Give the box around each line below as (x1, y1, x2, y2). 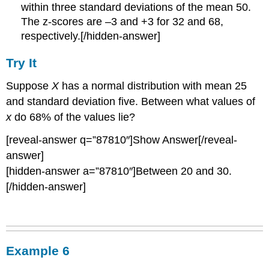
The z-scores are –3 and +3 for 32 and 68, (21, 15, 224, 28)
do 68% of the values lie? (11, 110, 136, 123)
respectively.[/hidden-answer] (21, 29, 161, 42)
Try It (6, 55, 37, 70)
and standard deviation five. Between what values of (6, 95, 256, 107)
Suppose (6, 79, 52, 92)
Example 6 (6, 243, 70, 258)
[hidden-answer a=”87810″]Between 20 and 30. (6, 165, 232, 178)
